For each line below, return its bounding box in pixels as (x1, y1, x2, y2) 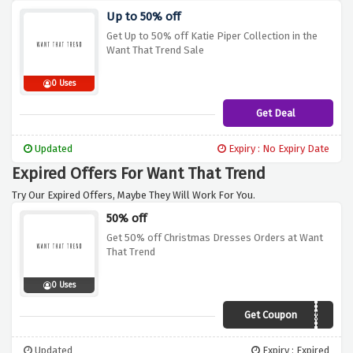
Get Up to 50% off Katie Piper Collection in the (106, 30, 318, 43)
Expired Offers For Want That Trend (12, 164, 266, 184)
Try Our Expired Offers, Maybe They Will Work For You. (12, 189, 255, 202)
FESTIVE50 (275, 310, 327, 324)
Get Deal (256, 107, 295, 120)
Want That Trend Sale (106, 44, 204, 57)
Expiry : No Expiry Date (226, 143, 329, 155)
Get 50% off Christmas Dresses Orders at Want (106, 232, 323, 244)
